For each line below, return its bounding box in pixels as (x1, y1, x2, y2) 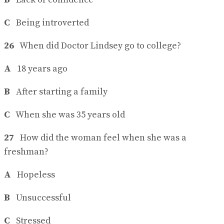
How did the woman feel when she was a (14, 132, 186, 144)
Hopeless (11, 169, 55, 181)
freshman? (4, 146, 48, 158)
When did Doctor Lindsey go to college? (14, 40, 181, 52)
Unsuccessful (10, 192, 71, 204)
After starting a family (10, 86, 107, 98)
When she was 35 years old (12, 109, 125, 121)
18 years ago (11, 63, 67, 75)
